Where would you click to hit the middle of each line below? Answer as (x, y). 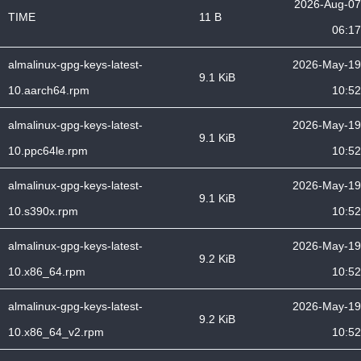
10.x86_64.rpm (47, 272)
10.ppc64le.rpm (48, 151)
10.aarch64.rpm (49, 90)
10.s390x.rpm (43, 211)
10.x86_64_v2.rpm (56, 332)
